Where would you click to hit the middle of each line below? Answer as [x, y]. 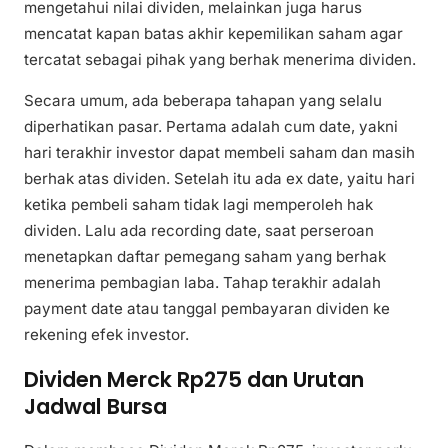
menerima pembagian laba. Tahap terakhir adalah [202, 283]
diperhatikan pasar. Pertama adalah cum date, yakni [211, 127]
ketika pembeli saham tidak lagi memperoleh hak [198, 205]
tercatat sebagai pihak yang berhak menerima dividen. [220, 60]
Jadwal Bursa [95, 406]
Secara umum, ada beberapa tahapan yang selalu [203, 101]
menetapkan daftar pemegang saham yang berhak [205, 257]
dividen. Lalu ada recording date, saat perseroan [199, 231]
